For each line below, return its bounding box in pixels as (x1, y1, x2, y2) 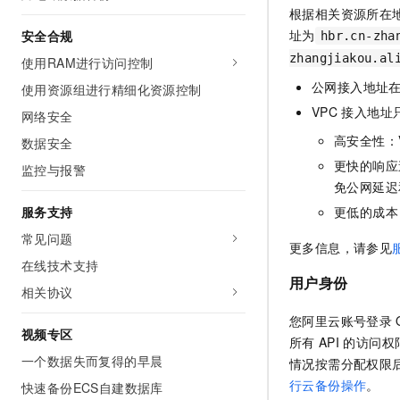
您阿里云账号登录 (289, 311, 393, 329)
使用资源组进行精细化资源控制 (21, 80, 202, 98)
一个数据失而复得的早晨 (21, 352, 163, 370)
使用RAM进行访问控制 (21, 54, 154, 71)
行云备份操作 (289, 375, 367, 394)
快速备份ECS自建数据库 (21, 379, 163, 396)
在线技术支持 (21, 256, 99, 274)
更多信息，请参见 (289, 237, 393, 256)
